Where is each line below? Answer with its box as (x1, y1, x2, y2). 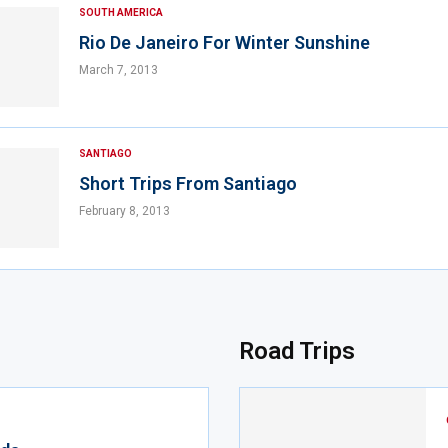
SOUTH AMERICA (79, 7, 163, 19)
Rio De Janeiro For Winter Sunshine (79, 32, 370, 54)
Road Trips (239, 337, 355, 366)
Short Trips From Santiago (79, 173, 297, 195)
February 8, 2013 (79, 204, 170, 219)
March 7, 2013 (79, 63, 158, 78)
